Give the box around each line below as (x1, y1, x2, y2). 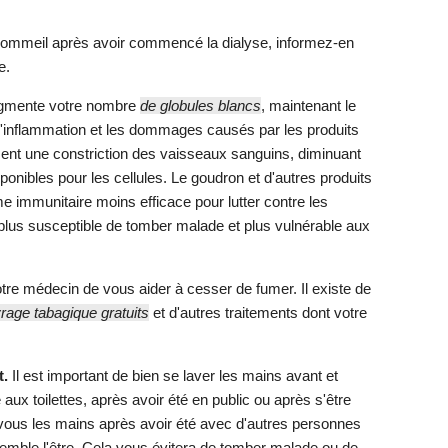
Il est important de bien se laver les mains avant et (8, 367, 338, 385)
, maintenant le (261, 97, 356, 115)
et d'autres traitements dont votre (149, 304, 367, 322)
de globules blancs (140, 97, 261, 115)
